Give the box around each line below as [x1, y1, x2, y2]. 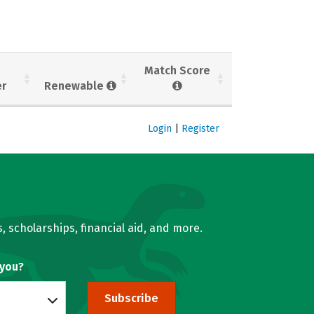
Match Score [144, 63, 210, 77]
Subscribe [104, 292, 158, 305]
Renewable [44, 78, 107, 93]
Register [182, 122, 219, 135]
